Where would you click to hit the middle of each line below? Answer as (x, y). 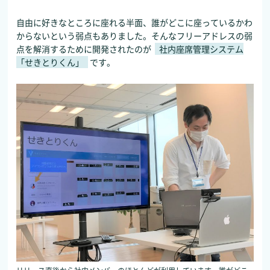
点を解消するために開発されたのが (85, 49)
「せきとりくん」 (50, 62)
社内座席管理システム (202, 49)
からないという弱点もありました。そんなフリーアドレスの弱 (135, 36)
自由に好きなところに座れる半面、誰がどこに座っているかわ (135, 23)
